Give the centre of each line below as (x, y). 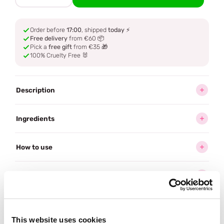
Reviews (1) (34, 204)
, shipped (95, 30)
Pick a (39, 47)
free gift (60, 47)
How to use (34, 147)
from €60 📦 (86, 38)
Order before (48, 30)
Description (35, 90)
